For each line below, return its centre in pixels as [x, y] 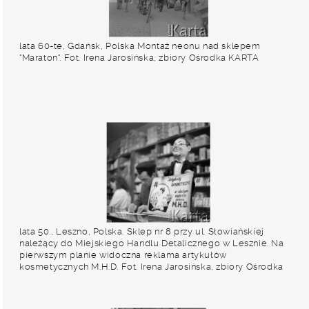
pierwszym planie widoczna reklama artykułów [123, 255]
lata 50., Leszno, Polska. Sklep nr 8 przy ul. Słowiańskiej [142, 231]
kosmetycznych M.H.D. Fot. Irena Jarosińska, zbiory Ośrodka [151, 267]
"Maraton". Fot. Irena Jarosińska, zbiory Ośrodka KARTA [139, 58]
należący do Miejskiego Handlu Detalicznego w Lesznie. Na [152, 243]
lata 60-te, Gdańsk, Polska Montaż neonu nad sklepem [140, 46]
